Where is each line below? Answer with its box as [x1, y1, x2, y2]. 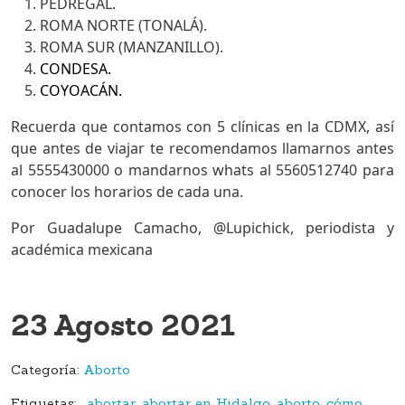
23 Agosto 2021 [11, 305, 235, 345]
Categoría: [11, 363, 83, 378]
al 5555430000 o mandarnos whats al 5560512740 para [11, 159, 394, 180]
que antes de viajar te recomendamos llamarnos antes [11, 137, 394, 158]
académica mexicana [11, 239, 153, 259]
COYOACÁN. [40, 80, 122, 100]
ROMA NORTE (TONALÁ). [40, 14, 207, 35]
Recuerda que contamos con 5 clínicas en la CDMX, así [11, 116, 394, 137]
